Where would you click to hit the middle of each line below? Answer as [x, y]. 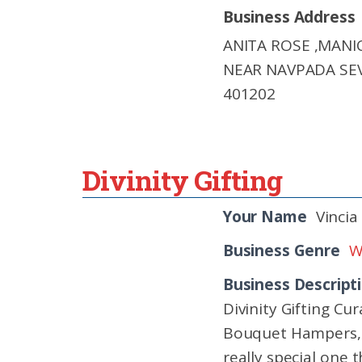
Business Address [289, 17]
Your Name [265, 217]
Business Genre [282, 250]
